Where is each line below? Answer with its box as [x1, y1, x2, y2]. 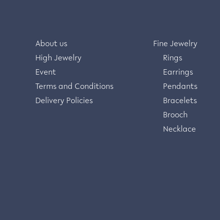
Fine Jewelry [153, 40, 197, 49]
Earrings [163, 69, 193, 78]
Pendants [163, 83, 197, 92]
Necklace [163, 126, 196, 135]
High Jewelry [35, 55, 82, 63]
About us [35, 40, 67, 49]
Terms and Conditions [35, 83, 113, 92]
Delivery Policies [35, 97, 93, 106]
